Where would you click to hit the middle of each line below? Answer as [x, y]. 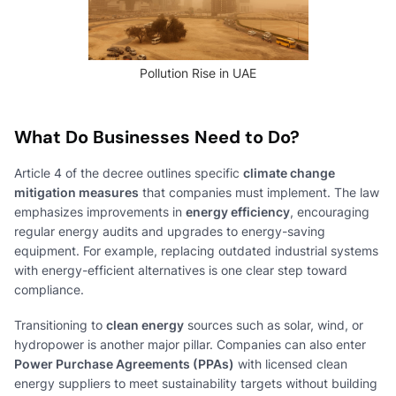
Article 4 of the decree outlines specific [129, 173]
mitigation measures [76, 192]
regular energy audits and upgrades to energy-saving [170, 231]
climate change [289, 173]
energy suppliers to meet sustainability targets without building [196, 383]
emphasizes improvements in [100, 212]
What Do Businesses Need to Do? [157, 137]
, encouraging [330, 212]
